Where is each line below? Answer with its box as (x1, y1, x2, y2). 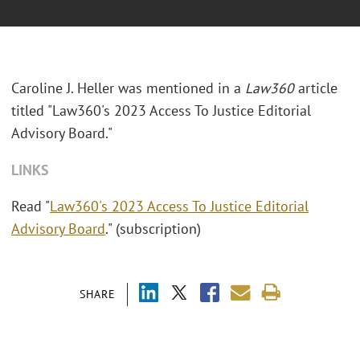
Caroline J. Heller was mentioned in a (11, 79, 245, 98)
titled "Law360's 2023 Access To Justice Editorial (11, 101, 311, 121)
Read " (11, 197, 50, 216)
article (294, 79, 337, 98)
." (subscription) (105, 219, 205, 239)
